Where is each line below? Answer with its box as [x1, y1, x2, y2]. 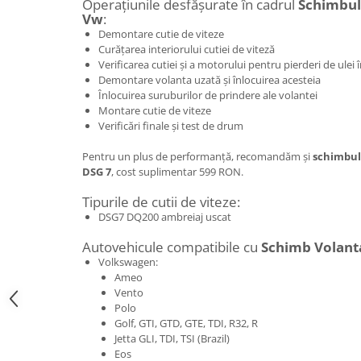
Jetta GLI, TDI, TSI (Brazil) [114, 330, 230, 346]
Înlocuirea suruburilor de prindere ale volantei [98, 87, 317, 102]
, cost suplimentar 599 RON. [111, 164, 243, 179]
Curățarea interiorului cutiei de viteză [98, 41, 275, 56]
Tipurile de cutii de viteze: [82, 192, 240, 211]
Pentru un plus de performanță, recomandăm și [82, 148, 313, 164]
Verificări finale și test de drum [98, 118, 243, 133]
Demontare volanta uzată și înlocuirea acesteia [98, 72, 321, 87]
